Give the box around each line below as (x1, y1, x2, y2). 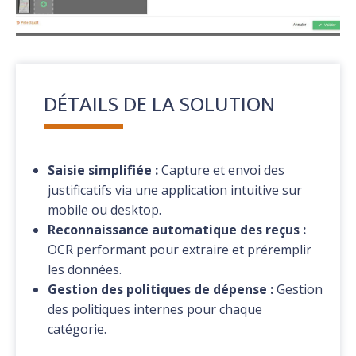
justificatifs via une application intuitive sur (48, 181, 303, 199)
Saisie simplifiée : (48, 161, 159, 180)
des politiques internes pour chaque (48, 300, 263, 319)
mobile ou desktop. (48, 201, 162, 219)
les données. (48, 261, 122, 279)
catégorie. (48, 320, 107, 339)
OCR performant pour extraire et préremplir (48, 241, 312, 259)
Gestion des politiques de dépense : (48, 281, 274, 299)
